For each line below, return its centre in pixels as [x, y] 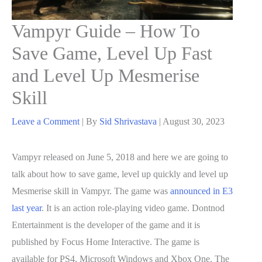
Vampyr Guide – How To [106, 31]
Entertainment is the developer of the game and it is [106, 225]
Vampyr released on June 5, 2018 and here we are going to [120, 157]
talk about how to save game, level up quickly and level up [120, 174]
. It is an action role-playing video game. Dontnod [133, 208]
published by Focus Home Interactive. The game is [106, 242]
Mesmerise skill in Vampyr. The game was [91, 191]
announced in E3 [201, 191]
